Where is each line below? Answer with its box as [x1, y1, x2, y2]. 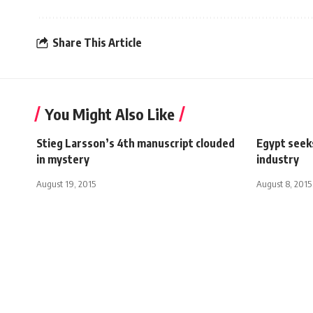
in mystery [36, 152, 89, 166]
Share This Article [52, 36, 142, 50]
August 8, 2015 [256, 177, 312, 189]
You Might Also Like [45, 103, 175, 124]
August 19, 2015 [36, 177, 96, 189]
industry [256, 152, 299, 166]
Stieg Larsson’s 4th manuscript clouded [36, 136, 235, 150]
